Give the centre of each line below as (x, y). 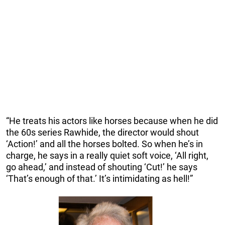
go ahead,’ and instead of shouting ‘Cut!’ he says (102, 167)
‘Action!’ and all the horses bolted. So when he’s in (104, 144)
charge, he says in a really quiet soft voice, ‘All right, (107, 156)
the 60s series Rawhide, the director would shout (102, 133)
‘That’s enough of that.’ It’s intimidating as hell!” (99, 179)
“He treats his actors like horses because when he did (112, 121)
